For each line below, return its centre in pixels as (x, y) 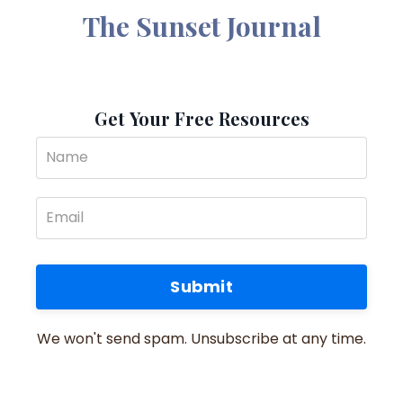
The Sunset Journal (201, 26)
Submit (201, 287)
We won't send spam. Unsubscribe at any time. (201, 338)
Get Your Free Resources (201, 118)
